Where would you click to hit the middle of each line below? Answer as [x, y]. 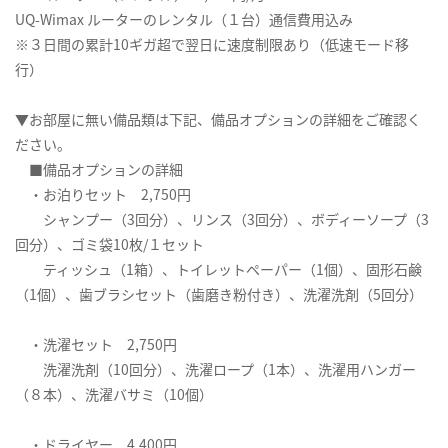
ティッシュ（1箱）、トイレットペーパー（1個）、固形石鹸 [218, 269]
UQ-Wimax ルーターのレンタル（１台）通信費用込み [184, 19]
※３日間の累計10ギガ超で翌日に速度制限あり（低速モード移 [212, 44]
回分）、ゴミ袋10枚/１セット [109, 244]
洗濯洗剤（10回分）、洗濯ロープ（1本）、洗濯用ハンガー [215, 369]
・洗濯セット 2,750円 [96, 344]
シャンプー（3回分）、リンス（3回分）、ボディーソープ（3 [222, 219]
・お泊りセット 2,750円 [103, 194]
